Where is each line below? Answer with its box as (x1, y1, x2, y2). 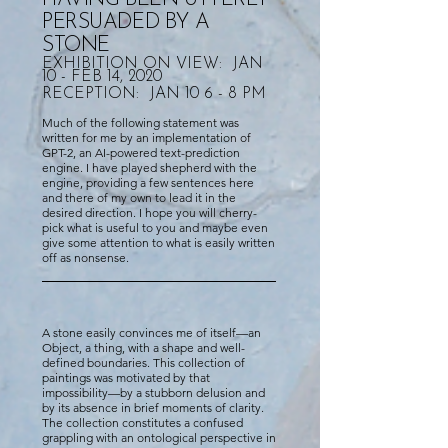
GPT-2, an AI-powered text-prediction (42, 144, 240, 160)
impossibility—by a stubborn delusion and (42, 384, 265, 400)
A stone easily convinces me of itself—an (42, 324, 261, 340)
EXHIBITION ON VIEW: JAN (42, 55, 263, 72)
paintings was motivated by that (42, 369, 210, 385)
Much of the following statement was (42, 114, 239, 130)
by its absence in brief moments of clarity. (42, 399, 264, 415)
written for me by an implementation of (42, 129, 251, 145)
